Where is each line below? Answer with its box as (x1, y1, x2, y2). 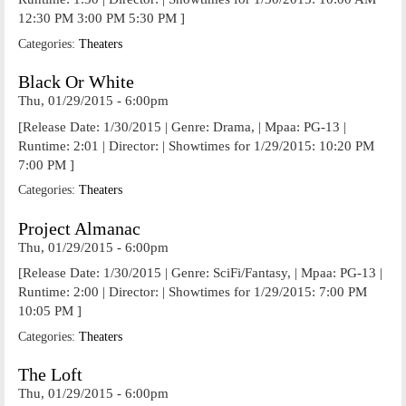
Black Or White (18, 72, 134, 92)
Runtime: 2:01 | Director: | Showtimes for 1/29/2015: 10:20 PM (18, 138, 374, 153)
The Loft (18, 365, 82, 384)
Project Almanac (18, 218, 140, 238)
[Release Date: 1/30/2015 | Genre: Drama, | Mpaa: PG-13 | (18, 119, 346, 134)
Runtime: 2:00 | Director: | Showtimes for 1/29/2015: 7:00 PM (18, 285, 367, 299)
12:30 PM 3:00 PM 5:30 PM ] (18, 11, 185, 25)
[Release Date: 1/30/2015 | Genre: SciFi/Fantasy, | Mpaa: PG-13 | (18, 266, 382, 280)
